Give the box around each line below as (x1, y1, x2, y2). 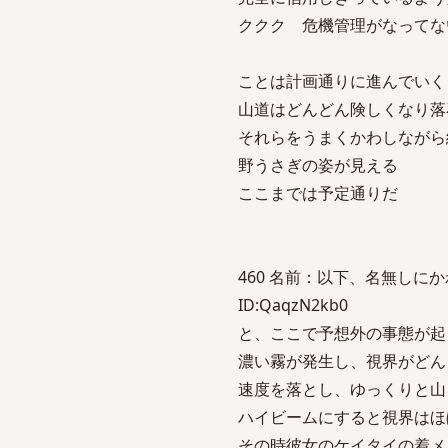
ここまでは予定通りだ (238, 182, 398, 204)
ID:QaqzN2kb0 (238, 294, 348, 316)
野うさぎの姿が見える (238, 154, 398, 176)
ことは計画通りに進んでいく (238, 70, 446, 92)
